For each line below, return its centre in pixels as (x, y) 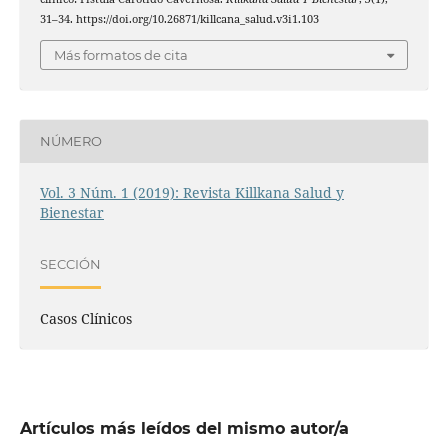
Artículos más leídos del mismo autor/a (184, 428)
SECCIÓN (70, 264)
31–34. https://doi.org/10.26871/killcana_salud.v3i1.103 (179, 19)
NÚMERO (70, 141)
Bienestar (71, 212)
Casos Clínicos (85, 318)
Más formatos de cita (121, 54)
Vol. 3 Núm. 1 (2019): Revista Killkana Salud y (191, 192)
